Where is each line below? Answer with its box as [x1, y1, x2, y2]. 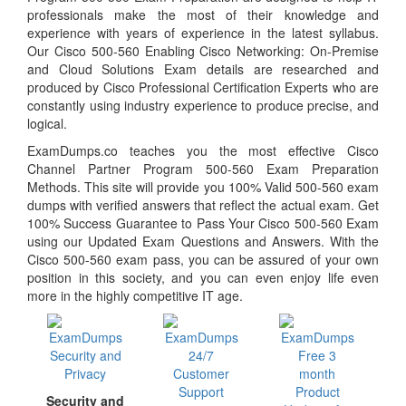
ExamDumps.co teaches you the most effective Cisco [27, 140, 379, 159]
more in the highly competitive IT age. [27, 285, 243, 304]
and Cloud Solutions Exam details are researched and [27, 59, 379, 78]
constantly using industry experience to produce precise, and [27, 95, 379, 114]
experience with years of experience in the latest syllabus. [27, 23, 379, 42]
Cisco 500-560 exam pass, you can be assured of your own [27, 249, 379, 268]
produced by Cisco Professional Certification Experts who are [27, 77, 379, 96]
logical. [27, 113, 67, 132]
